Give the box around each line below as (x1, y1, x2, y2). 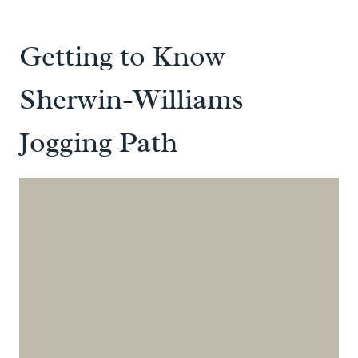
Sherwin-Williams (19, 81, 244, 118)
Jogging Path (19, 124, 177, 161)
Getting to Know (19, 38, 225, 75)
